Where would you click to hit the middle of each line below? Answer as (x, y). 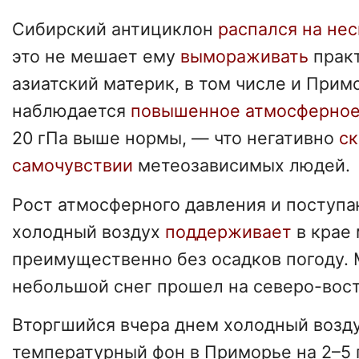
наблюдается (71, 110)
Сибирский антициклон (115, 28)
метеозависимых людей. (242, 165)
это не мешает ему (96, 56)
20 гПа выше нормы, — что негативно (175, 137)
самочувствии (73, 165)
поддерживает (228, 231)
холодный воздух (89, 231)
